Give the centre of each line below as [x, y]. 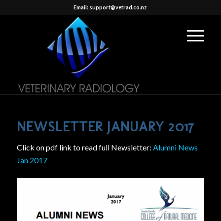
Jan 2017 [32, 160]
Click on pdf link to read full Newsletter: [85, 147]
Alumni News [175, 147]
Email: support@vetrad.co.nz [110, 7]
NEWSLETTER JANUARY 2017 [105, 127]
